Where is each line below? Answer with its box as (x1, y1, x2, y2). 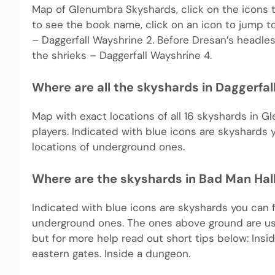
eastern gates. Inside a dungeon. (32, 247, 190, 261)
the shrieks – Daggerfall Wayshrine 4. (32, 48, 212, 62)
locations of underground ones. (32, 139, 185, 153)
